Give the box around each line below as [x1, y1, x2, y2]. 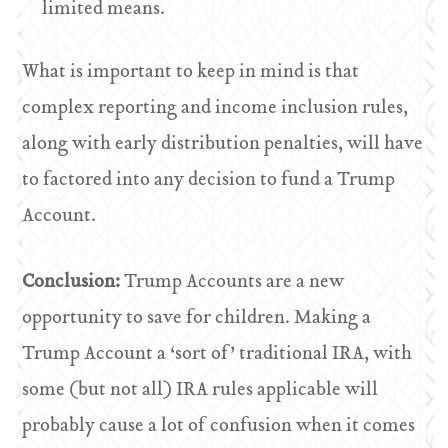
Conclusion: [22, 267, 125, 298]
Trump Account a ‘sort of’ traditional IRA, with [22, 339, 413, 370]
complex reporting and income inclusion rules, [22, 93, 409, 124]
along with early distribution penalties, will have [22, 129, 424, 160]
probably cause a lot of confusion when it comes [22, 411, 416, 442]
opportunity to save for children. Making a [22, 303, 372, 334]
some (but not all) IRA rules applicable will [22, 375, 379, 406]
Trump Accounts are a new [124, 267, 345, 298]
